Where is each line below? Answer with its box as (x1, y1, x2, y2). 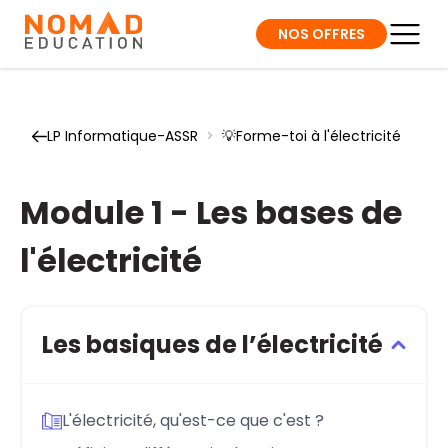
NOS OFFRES (278, 23, 365, 44)
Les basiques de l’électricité (42, 328, 383, 361)
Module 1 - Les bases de (20, 190, 402, 235)
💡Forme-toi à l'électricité (222, 126, 401, 146)
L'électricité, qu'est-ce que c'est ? (62, 408, 324, 432)
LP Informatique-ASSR (47, 126, 198, 146)
